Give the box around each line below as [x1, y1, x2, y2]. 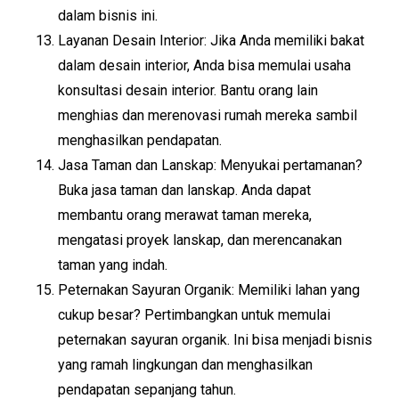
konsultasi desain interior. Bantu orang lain [58, 82, 318, 99]
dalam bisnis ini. [58, 7, 158, 24]
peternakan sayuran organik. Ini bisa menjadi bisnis [58, 331, 372, 348]
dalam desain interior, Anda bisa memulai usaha [58, 57, 351, 74]
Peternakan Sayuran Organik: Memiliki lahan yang [58, 281, 360, 298]
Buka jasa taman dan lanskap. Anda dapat [58, 182, 311, 199]
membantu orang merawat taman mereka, [58, 207, 312, 224]
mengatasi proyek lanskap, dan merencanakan [58, 232, 342, 248]
